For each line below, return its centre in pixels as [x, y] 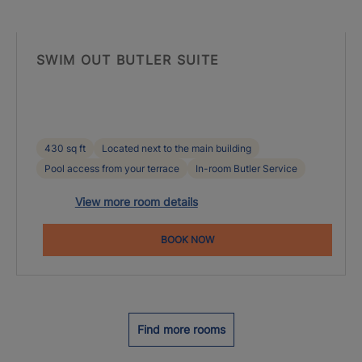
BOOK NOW [187, 240]
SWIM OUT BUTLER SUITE [128, 60]
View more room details [136, 202]
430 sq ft [65, 148]
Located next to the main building [177, 148]
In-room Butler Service [246, 168]
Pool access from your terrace [112, 168]
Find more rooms [181, 329]
